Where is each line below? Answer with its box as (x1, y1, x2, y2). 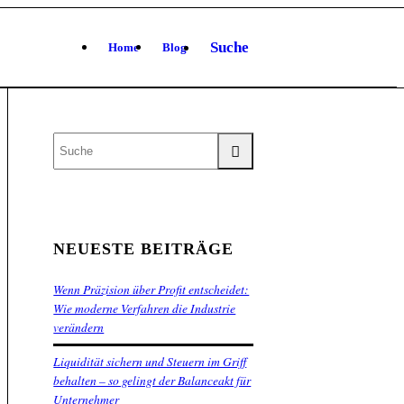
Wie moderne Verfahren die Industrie (53, 299, 236, 317)
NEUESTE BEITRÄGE (53, 239, 234, 258)
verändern (53, 318, 105, 336)
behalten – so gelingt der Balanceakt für (53, 372, 252, 390)
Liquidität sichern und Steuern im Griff (53, 353, 247, 371)
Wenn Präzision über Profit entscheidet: (53, 280, 250, 298)
